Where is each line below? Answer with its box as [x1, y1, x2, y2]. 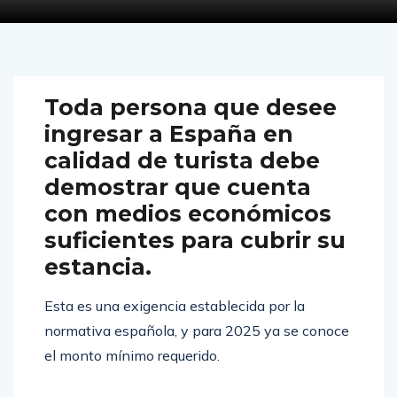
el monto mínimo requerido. [44, 365, 220, 384]
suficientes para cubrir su [44, 245, 346, 273]
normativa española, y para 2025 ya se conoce [44, 340, 349, 359]
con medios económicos [44, 219, 331, 246]
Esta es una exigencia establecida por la [44, 315, 305, 334]
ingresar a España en [44, 139, 293, 167]
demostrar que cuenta [44, 192, 311, 220]
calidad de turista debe [44, 166, 320, 193]
